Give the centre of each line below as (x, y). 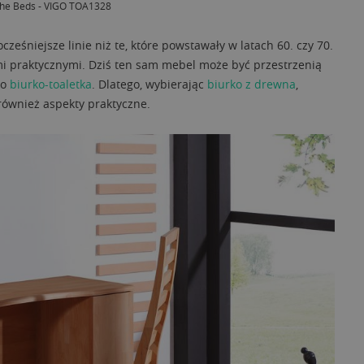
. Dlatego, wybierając (149, 84)
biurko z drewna (251, 84)
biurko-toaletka (51, 84)
